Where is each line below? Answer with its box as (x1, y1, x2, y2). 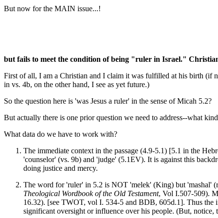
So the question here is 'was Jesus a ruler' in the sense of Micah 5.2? (4, 96, 212, 105)
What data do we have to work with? (4, 129, 117, 138)
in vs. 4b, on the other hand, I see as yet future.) (4, 80, 149, 89)
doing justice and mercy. (23, 163, 98, 172)
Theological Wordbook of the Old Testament (23, 189, 159, 198)
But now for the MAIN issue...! (4, 4, 101, 13)
